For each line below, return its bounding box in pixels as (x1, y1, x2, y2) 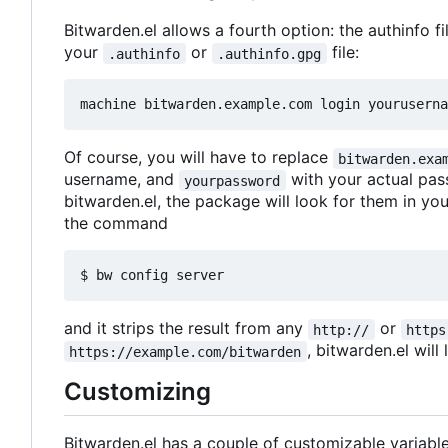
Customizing (64, 377, 211, 407)
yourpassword (184, 172, 281, 189)
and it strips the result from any (64, 318, 308, 339)
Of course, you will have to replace (64, 147, 333, 168)
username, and (64, 169, 179, 190)
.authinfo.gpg (217, 45, 322, 62)
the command (64, 213, 168, 234)
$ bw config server (80, 267, 224, 284)
